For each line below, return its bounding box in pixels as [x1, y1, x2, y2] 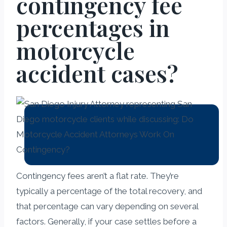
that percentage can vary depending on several [16, 201, 198, 211]
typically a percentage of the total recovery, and [16, 185, 202, 196]
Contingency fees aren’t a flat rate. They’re [16, 170, 179, 181]
